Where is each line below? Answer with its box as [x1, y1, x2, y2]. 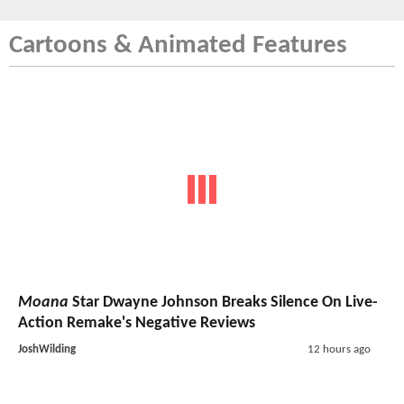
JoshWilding [18, 343, 76, 355]
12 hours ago [307, 343, 371, 355]
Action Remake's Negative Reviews [18, 314, 255, 332]
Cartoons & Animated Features [9, 32, 347, 60]
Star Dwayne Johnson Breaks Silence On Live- [69, 293, 378, 311]
